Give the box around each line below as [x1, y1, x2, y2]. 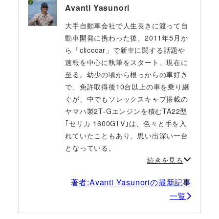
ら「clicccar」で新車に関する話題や [65, 44, 186, 55]
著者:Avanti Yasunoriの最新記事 [70, 176, 192, 188]
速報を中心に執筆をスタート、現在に [65, 57, 188, 67]
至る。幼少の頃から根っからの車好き [65, 69, 188, 79]
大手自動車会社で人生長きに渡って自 [65, 20, 188, 30]
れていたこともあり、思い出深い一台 [65, 130, 188, 140]
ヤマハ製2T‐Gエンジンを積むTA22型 [65, 106, 188, 116]
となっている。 [65, 142, 116, 153]
